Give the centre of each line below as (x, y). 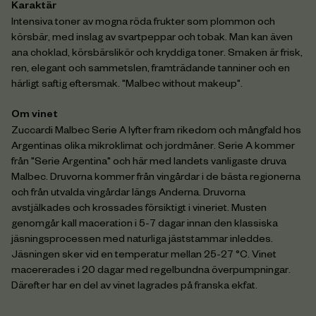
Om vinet (35, 116)
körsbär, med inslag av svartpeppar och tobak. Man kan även (152, 39)
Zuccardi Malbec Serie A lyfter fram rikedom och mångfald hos (156, 132)
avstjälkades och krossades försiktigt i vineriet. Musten (139, 209)
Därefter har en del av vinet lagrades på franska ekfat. (134, 287)
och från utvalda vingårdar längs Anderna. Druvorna (128, 194)
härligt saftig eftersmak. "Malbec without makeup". (127, 85)
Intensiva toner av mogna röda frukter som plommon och (143, 23)
